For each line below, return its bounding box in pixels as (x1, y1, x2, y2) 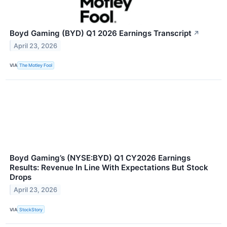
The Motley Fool (19, 62, 53, 68)
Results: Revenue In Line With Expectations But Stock (10, 162, 208, 172)
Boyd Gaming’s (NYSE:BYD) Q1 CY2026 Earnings (10, 153, 191, 163)
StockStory (19, 206, 43, 212)
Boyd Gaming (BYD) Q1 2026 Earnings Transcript (10, 28, 192, 38)
